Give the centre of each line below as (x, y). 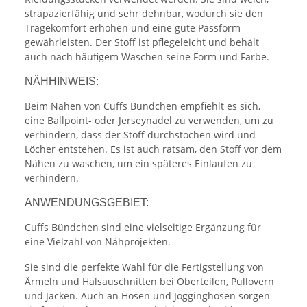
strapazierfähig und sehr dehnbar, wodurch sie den (144, 14)
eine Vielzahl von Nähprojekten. (98, 242)
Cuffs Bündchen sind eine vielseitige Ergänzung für (143, 228)
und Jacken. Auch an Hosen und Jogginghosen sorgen (147, 296)
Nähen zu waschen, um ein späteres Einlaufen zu (138, 164)
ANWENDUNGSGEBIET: (87, 203)
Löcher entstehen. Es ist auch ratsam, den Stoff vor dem (153, 149)
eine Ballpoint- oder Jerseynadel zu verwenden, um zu (149, 121)
